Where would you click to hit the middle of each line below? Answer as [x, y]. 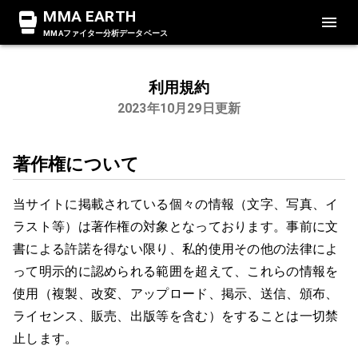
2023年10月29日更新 [179, 108]
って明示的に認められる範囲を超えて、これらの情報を [176, 271]
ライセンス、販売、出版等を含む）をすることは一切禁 [176, 316]
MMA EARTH [90, 16]
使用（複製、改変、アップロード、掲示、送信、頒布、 [176, 293]
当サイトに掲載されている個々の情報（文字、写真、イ [176, 204]
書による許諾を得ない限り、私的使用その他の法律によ [176, 249]
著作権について [76, 163]
